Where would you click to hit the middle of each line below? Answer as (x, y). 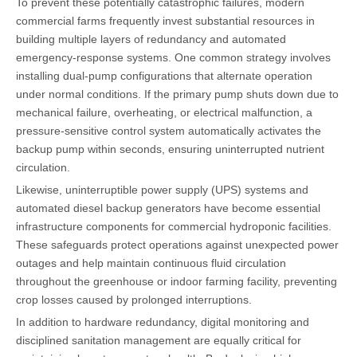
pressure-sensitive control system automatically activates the (169, 130)
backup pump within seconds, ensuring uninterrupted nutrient (170, 149)
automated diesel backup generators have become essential (168, 208)
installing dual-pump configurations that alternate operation (164, 75)
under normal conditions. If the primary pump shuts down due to (177, 94)
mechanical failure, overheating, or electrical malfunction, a (164, 112)
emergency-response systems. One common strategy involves (173, 57)
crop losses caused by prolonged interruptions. (134, 299)
